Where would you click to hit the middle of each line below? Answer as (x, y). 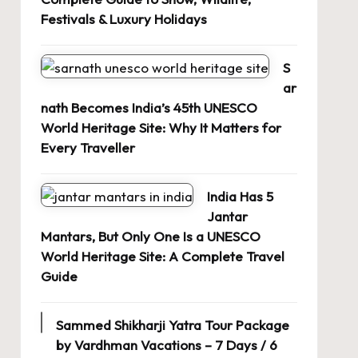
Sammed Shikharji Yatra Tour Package (172, 325)
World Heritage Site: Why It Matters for (161, 128)
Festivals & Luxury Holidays (123, 19)
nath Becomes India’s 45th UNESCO (149, 108)
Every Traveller (88, 148)
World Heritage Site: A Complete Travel (162, 257)
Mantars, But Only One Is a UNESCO (150, 237)
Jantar (227, 217)
